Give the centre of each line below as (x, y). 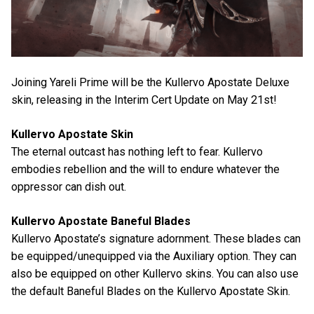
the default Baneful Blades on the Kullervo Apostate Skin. (151, 292)
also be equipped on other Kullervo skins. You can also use (155, 274)
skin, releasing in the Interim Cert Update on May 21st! (144, 100)
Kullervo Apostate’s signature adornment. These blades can (156, 239)
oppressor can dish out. (69, 187)
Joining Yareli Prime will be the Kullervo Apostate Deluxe (150, 82)
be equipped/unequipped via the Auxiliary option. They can (154, 257)
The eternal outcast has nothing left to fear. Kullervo (137, 152)
